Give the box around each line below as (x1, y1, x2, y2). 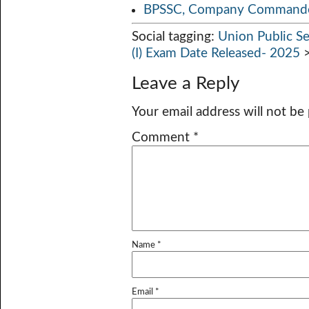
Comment (132, 130, 193, 145)
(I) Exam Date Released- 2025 (132, 46, 300, 61)
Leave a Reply (132, 74, 239, 93)
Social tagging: (132, 30, 218, 44)
